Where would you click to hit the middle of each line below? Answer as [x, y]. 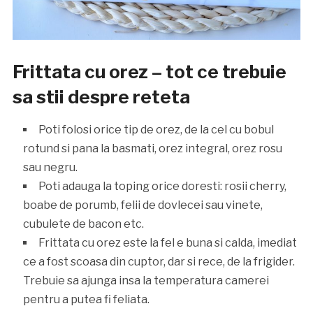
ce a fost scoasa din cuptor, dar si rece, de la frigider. [159, 262]
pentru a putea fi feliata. [86, 300]
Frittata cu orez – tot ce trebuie [149, 72]
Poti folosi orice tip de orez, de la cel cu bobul [156, 130]
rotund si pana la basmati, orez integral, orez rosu [152, 149]
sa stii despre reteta [101, 97]
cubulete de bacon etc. [83, 224]
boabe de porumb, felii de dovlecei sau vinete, [143, 205]
